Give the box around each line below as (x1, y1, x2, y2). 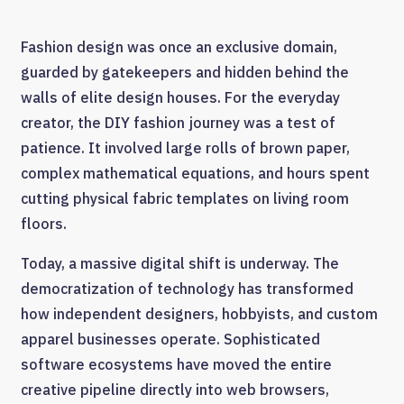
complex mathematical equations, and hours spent (21, 164, 370, 183)
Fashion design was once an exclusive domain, (21, 38, 337, 57)
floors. (21, 215, 67, 234)
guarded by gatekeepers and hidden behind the (21, 63, 349, 82)
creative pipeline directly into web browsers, (21, 381, 329, 399)
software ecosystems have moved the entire (21, 355, 332, 374)
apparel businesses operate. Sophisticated (21, 330, 320, 349)
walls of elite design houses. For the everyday (21, 88, 340, 107)
